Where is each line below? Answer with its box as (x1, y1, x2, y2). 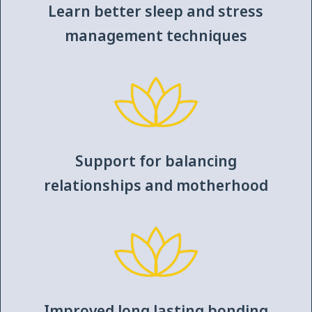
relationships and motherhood (43, 175, 268, 195)
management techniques (64, 25, 247, 45)
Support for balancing (75, 150, 237, 171)
